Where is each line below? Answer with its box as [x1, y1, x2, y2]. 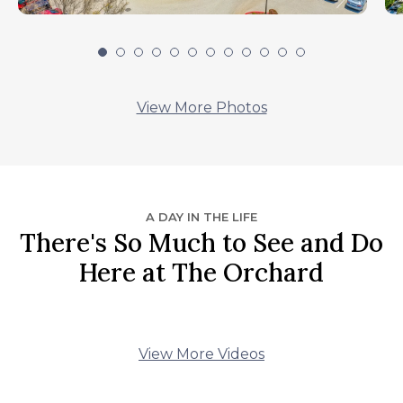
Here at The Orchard [79, 256, 324, 290]
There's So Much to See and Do [20, 227, 383, 260]
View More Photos [136, 99, 267, 117]
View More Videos [139, 345, 264, 363]
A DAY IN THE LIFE [146, 210, 257, 225]
